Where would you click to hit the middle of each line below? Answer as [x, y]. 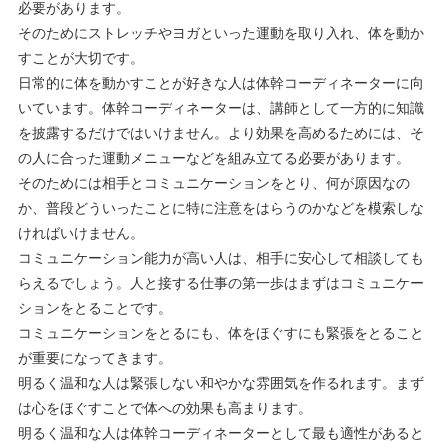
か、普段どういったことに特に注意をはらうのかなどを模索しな [220, 207]
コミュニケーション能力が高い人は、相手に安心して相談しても [220, 257]
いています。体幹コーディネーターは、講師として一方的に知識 [220, 107]
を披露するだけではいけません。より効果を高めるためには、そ [220, 132]
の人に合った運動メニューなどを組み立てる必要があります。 [213, 157]
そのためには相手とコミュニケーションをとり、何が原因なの [213, 182]
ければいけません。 [80, 232]
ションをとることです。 [94, 307]
